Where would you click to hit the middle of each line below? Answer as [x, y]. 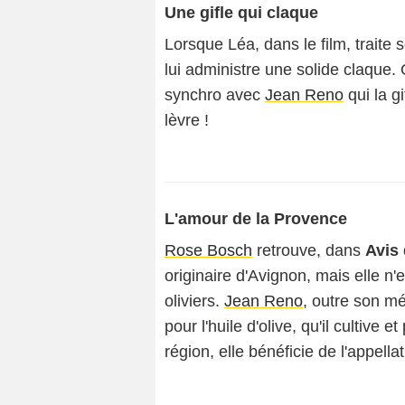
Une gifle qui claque [241, 13]
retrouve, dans [309, 250]
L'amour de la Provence [256, 219]
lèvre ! [187, 120]
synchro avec [215, 95]
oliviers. [194, 301]
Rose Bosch [208, 250]
